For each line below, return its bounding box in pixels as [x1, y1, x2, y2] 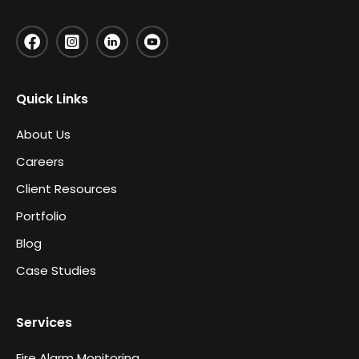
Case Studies [16, 261, 96, 279]
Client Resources [16, 179, 117, 197]
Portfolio [16, 207, 67, 224]
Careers [16, 152, 64, 170]
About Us [16, 125, 71, 143]
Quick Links [16, 89, 88, 108]
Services [16, 313, 72, 332]
